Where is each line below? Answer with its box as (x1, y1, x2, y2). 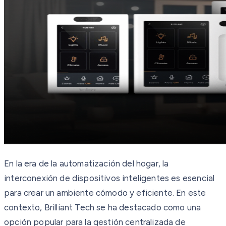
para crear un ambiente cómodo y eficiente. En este (4, 187, 206, 198)
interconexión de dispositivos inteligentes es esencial (4, 173, 215, 183)
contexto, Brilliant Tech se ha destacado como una (4, 202, 201, 212)
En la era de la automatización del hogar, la (4, 158, 169, 168)
